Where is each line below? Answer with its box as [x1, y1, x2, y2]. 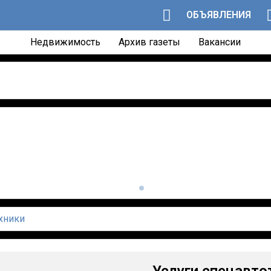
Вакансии [198, 36, 241, 48]
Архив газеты [119, 36, 180, 48]
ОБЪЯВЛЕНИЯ [186, 9, 251, 21]
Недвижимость [30, 36, 100, 48]
